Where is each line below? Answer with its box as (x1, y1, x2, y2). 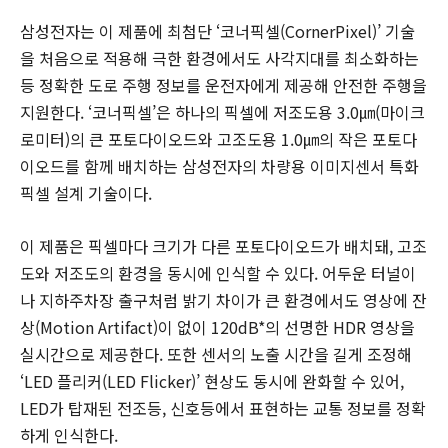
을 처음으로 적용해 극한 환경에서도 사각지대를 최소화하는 (20, 45, 419, 70)
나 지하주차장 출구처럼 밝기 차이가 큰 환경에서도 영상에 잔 (20, 287, 427, 312)
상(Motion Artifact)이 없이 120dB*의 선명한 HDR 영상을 (20, 314, 415, 339)
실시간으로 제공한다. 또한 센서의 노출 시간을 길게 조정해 (20, 341, 412, 366)
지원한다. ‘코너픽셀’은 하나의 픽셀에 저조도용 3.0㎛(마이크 (20, 99, 425, 124)
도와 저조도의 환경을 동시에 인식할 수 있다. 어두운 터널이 (20, 260, 416, 285)
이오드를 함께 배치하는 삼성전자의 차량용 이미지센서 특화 (20, 153, 419, 178)
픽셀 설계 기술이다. (20, 180, 152, 205)
